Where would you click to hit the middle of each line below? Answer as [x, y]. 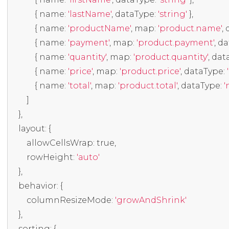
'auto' [88, 157]
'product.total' [147, 86]
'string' [172, 14]
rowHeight [50, 157]
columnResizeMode [69, 200]
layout [31, 129]
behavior [37, 186]
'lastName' [89, 14]
